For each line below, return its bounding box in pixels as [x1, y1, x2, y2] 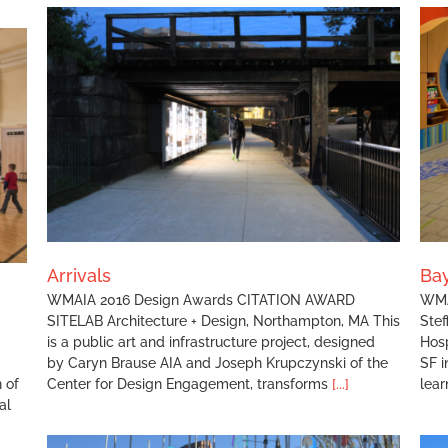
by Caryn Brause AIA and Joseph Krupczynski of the [47, 355, 388, 372]
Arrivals [47, 265, 111, 287]
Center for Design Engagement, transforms [47, 376, 332, 393]
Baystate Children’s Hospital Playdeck [128, 120, 359, 136]
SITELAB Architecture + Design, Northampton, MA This [47, 313, 400, 330]
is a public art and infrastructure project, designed [47, 334, 375, 351]
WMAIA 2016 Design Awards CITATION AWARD [47, 292, 355, 309]
